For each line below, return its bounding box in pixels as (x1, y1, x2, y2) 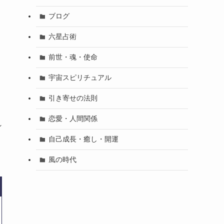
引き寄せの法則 (48, 94, 97, 102)
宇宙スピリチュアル (48, 73, 111, 82)
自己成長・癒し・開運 (48, 135, 118, 143)
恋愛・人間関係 (48, 114, 97, 123)
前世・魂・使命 (48, 53, 97, 61)
